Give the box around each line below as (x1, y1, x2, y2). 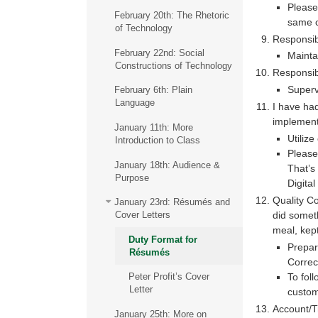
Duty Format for (128, 234, 197, 245)
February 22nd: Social (114, 47, 204, 58)
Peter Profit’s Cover (128, 271, 209, 283)
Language (114, 97, 155, 109)
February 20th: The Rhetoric (114, 10, 229, 21)
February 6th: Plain (114, 84, 192, 96)
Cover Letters (114, 209, 170, 221)
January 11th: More (114, 121, 193, 133)
